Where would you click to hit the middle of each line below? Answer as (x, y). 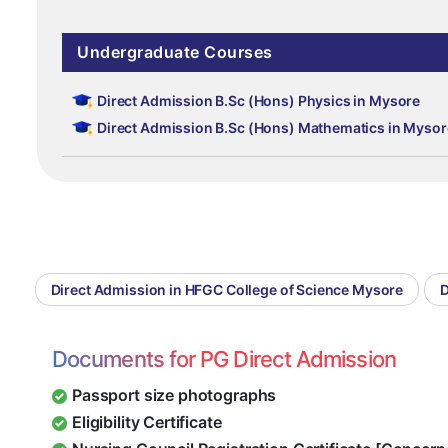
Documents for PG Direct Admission (224, 359)
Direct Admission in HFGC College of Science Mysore (227, 290)
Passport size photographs (174, 395)
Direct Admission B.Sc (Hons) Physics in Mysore (259, 101)
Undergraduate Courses (175, 52)
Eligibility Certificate (147, 422)
